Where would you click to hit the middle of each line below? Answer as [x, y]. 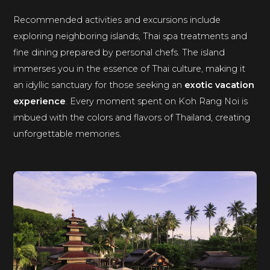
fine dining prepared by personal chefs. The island [119, 53]
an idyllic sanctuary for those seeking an [99, 85]
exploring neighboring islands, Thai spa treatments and [130, 36]
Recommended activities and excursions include [117, 20]
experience [40, 102]
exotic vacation [220, 85]
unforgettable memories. [67, 134]
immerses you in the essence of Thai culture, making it [130, 69]
